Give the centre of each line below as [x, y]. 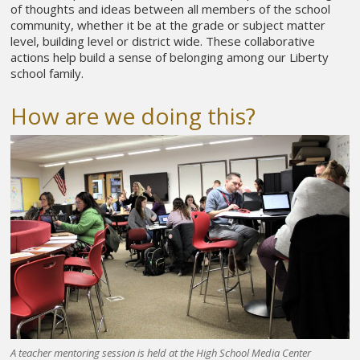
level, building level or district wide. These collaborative [163, 41]
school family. [47, 73]
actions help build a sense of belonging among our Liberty [170, 57]
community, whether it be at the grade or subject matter [168, 25]
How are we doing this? [133, 116]
